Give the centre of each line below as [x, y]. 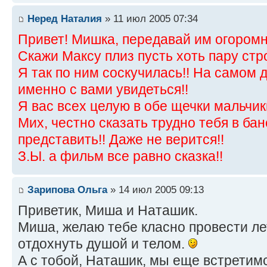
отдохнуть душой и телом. [103, 244]
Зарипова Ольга [67, 190]
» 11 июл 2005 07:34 [150, 18]
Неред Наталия [65, 18]
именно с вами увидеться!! [103, 89]
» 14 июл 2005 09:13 [156, 190]
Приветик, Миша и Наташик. [108, 211]
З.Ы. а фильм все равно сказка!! [120, 156]
